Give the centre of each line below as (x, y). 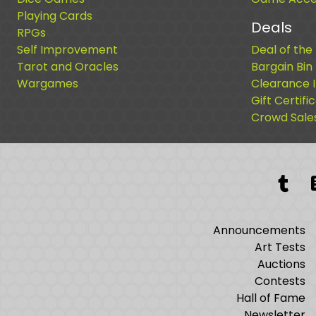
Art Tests (280, 247)
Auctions (282, 264)
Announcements (260, 230)
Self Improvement (67, 50)
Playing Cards (55, 16)
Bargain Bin (281, 67)
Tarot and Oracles (68, 67)
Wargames (48, 84)
